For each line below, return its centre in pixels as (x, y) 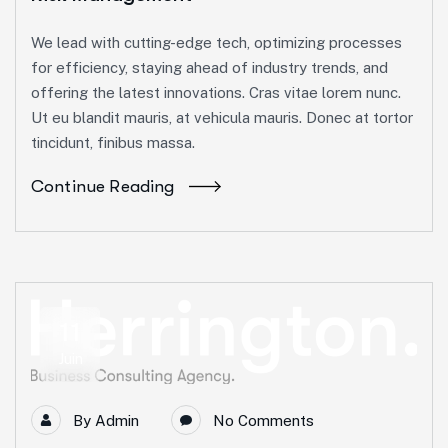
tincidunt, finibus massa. (113, 143)
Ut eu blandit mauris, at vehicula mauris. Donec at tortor (222, 118)
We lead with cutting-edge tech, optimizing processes (216, 43)
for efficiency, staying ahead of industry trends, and (209, 68)
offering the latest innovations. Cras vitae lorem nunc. (216, 93)
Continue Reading (103, 187)
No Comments (263, 421)
